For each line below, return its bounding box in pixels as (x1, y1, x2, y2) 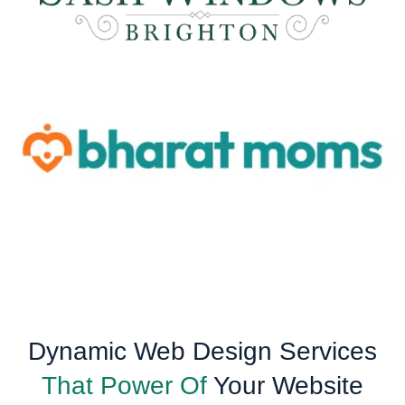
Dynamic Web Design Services (28, 336, 377, 365)
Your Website (213, 371, 363, 400)
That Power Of (42, 371, 213, 400)
